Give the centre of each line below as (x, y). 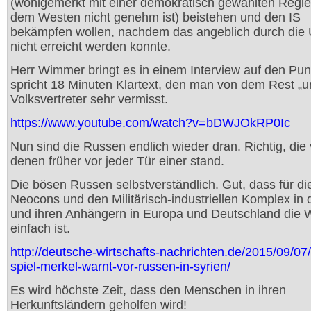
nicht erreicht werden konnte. (91, 47)
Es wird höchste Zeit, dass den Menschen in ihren (148, 290)
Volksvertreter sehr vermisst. (89, 99)
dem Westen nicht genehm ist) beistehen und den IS (155, 17)
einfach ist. (40, 228)
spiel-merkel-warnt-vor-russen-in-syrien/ (120, 267)
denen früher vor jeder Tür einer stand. (117, 161)
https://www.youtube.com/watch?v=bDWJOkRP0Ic (150, 123)
